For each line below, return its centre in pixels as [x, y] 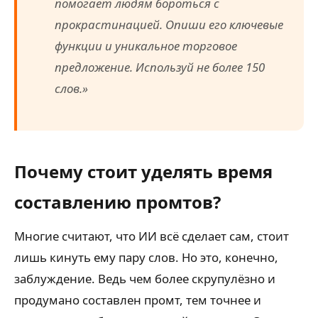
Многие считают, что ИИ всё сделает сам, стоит [152, 236]
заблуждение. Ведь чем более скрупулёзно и [145, 279]
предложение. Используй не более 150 [160, 67]
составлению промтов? [117, 202]
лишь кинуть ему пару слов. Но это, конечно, [146, 258]
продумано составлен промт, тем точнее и [138, 300]
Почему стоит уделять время [143, 172]
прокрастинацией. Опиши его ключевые [169, 25]
